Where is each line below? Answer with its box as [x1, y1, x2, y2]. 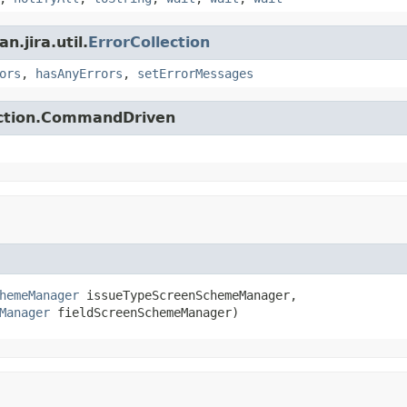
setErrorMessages [137, 65, 253, 81]
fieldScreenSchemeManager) [50, 304, 239, 320]
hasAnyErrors [35, 65, 123, 81]
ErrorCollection [88, 33, 210, 51]
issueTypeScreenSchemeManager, [79, 287, 297, 303]
